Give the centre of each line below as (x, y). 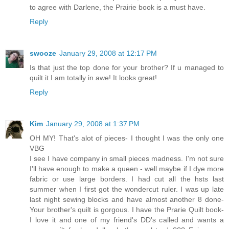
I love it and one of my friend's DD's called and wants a (127, 220)
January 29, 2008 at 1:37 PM (93, 124)
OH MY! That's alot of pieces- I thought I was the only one (127, 138)
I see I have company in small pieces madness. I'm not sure (127, 159)
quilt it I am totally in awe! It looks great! (93, 78)
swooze (43, 53)
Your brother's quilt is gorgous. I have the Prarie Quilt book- (127, 210)
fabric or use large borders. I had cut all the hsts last (127, 179)
